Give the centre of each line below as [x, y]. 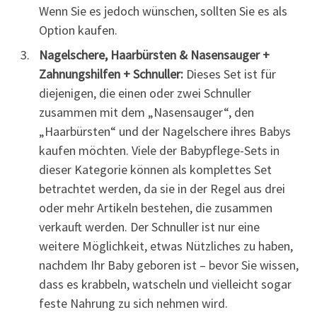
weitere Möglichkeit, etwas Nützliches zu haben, [166, 246]
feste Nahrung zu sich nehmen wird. [133, 304]
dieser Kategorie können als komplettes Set [155, 170]
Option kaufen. [78, 30]
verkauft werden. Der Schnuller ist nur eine [149, 227]
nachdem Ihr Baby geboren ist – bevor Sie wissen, [169, 265]
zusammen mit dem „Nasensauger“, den [146, 113]
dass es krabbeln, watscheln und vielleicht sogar [165, 284]
